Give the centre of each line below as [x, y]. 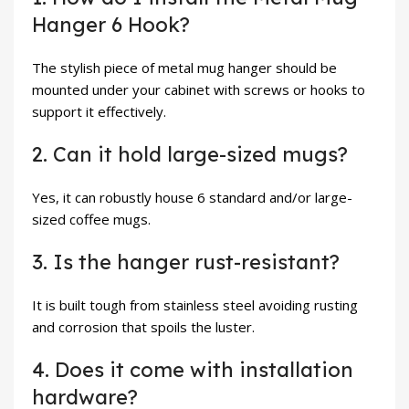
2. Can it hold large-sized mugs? [190, 155]
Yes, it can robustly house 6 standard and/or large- [192, 198]
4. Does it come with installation [193, 370]
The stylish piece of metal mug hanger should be [184, 68]
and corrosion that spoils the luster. [143, 327]
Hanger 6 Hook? [111, 25]
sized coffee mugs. [91, 220]
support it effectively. [99, 112]
